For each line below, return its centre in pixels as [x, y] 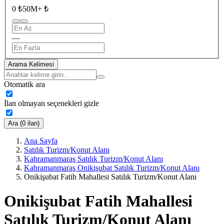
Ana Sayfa [41, 140]
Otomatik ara [24, 84]
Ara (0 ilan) [24, 123]
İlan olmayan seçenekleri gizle [51, 103]
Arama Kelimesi [31, 64]
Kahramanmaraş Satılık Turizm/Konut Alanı [93, 158]
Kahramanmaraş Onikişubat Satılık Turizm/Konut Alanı [112, 167]
